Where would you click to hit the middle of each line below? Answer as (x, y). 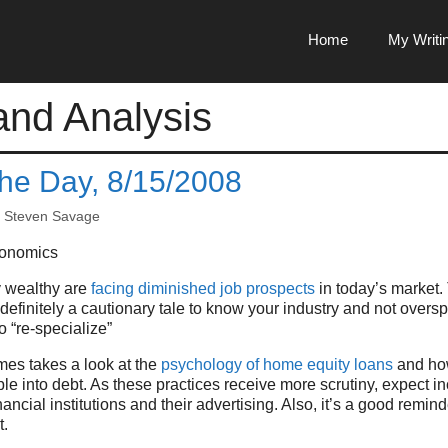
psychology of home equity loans (277, 364)
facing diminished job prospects (203, 288)
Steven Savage (52, 216)
